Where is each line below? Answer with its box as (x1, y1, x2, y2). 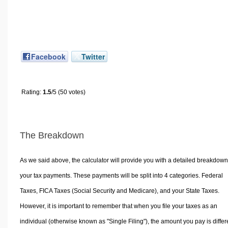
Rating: (21, 88, 43, 96)
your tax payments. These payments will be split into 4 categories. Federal (19, 172, 223, 180)
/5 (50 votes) (51, 88, 85, 96)
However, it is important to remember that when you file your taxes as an (19, 203, 217, 210)
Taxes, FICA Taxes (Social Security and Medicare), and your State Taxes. (19, 187, 219, 195)
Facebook (31, 51, 66, 62)
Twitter (81, 51, 105, 62)
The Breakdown (20, 130, 84, 140)
